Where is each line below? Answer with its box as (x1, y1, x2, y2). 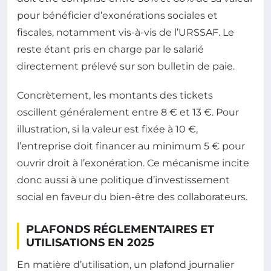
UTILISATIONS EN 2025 (26, 236, 154, 250)
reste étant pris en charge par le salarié (17, 44, 204, 56)
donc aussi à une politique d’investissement (17, 174, 230, 186)
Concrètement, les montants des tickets (17, 90, 213, 102)
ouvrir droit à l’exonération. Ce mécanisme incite (17, 157, 249, 169)
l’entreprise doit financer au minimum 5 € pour (17, 140, 245, 152)
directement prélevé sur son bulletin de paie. (17, 60, 235, 73)
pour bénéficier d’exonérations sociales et (17, 10, 218, 22)
